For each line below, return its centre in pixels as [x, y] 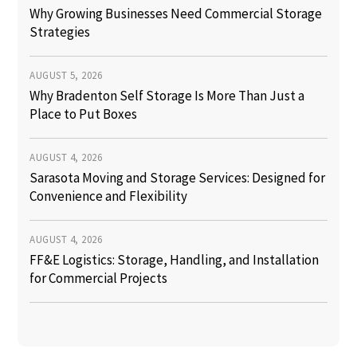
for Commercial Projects [99, 279]
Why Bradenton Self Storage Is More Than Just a [167, 96]
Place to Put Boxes [84, 114]
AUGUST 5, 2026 [66, 76]
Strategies [60, 32]
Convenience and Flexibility [109, 196]
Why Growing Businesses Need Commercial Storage [176, 14]
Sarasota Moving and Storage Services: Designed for [178, 178]
